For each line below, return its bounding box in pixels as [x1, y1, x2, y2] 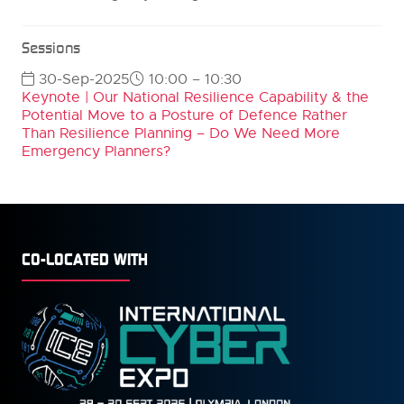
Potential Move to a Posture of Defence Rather [22, 106, 347, 124]
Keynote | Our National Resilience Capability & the [22, 88, 369, 106]
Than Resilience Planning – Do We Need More [22, 124, 340, 142]
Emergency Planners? [22, 142, 170, 161]
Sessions [22, 38, 80, 58]
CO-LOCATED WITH [22, 248, 148, 270]
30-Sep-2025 [34, 70, 130, 88]
